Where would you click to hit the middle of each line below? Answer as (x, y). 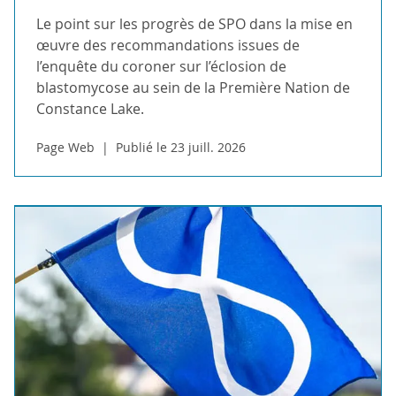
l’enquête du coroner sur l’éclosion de (161, 67)
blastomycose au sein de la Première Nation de (193, 88)
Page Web (65, 148)
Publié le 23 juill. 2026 (181, 148)
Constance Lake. (90, 109)
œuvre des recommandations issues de (168, 46)
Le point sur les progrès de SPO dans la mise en (194, 24)
